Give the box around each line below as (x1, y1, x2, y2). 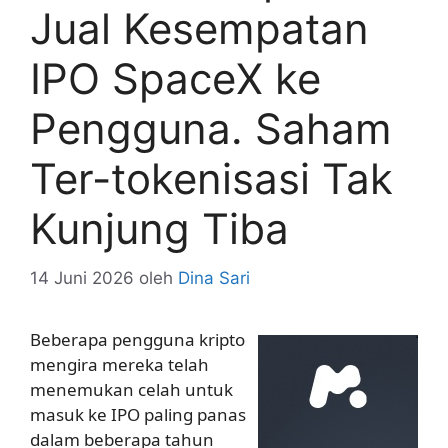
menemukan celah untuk (30, 377, 233, 401)
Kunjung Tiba (30, 203, 289, 255)
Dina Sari (178, 267, 250, 288)
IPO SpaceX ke (30, 53, 321, 105)
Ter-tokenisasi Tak (30, 153, 393, 205)
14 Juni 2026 (30, 267, 134, 288)
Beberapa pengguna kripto (30, 327, 245, 351)
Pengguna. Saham (30, 103, 392, 155)
